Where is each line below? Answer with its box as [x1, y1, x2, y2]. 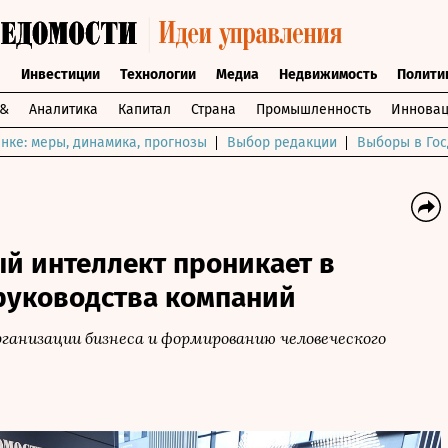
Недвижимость [278, 66, 377, 83]
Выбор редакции [227, 134, 337, 151]
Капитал [118, 101, 171, 118]
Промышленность [256, 101, 371, 118]
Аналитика [29, 101, 98, 118]
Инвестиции [20, 66, 100, 83]
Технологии [119, 66, 196, 83]
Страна [191, 101, 236, 118]
